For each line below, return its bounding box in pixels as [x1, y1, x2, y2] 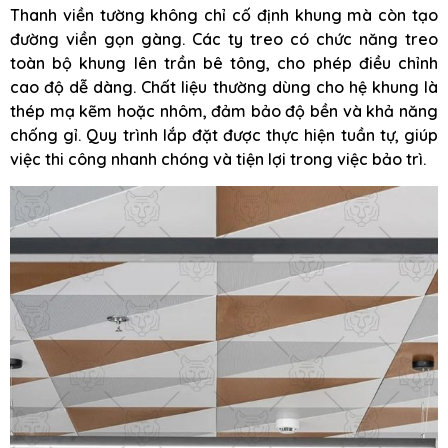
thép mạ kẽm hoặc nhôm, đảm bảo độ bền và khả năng [10, 101, 438, 122]
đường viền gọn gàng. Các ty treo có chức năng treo [10, 29, 438, 50]
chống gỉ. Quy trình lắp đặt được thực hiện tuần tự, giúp [10, 125, 438, 146]
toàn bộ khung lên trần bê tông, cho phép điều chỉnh [10, 53, 438, 74]
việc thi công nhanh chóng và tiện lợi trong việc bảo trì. [10, 149, 426, 170]
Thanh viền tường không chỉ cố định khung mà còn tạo [10, 5, 438, 26]
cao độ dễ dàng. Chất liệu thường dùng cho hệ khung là [10, 77, 438, 98]
